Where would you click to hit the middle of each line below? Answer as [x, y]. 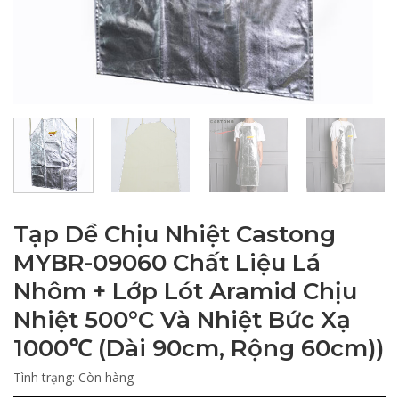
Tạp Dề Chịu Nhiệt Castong [175, 234]
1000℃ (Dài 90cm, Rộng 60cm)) [199, 348]
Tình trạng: [46, 377]
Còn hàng [106, 377]
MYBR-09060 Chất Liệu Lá [167, 262]
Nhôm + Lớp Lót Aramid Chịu [185, 291]
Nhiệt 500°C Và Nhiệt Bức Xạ [182, 319]
